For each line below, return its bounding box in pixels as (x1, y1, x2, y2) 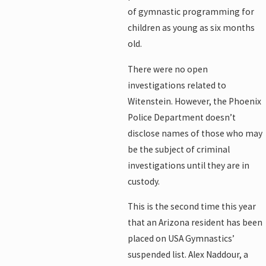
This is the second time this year (127, 201, 256, 213)
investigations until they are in (127, 159, 249, 171)
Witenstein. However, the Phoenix (127, 95, 261, 107)
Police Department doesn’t (127, 111, 236, 123)
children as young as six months (127, 22, 255, 34)
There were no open (127, 63, 208, 75)
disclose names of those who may (127, 127, 262, 139)
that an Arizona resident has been (127, 217, 262, 229)
